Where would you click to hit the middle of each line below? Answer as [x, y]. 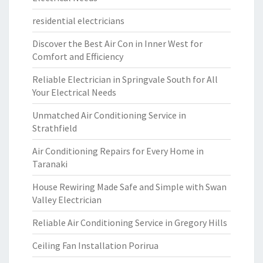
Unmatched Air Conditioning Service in [109, 115]
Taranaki [50, 164]
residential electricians [78, 21]
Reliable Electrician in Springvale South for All [125, 79]
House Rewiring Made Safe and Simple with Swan [129, 187]
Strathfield [55, 128]
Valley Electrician [67, 200]
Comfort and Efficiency [78, 56]
